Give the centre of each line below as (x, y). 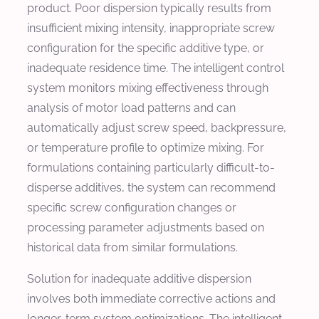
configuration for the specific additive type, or (146, 48)
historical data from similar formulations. (132, 247)
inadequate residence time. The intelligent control (156, 68)
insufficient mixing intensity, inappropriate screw (151, 28)
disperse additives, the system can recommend (151, 187)
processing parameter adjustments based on (146, 227)
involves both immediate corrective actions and (151, 298)
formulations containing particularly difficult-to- (151, 167)
